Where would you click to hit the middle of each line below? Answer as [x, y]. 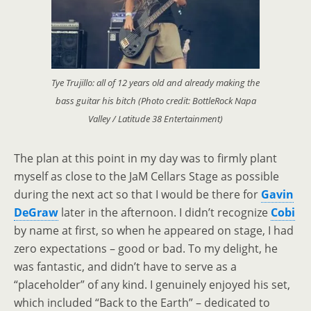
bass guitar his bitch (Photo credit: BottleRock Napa [155, 101]
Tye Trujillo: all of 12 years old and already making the [155, 83]
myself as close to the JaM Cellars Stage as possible [146, 177]
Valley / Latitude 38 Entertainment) [155, 119]
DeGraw [36, 213]
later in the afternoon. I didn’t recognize [165, 213]
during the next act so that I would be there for [137, 195]
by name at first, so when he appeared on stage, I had [154, 231]
